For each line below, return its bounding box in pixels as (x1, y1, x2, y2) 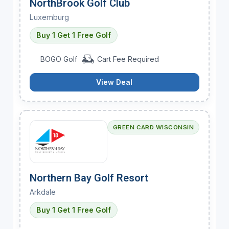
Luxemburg (29, 12, 69, 21)
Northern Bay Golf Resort (29, 171, 148, 184)
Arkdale (29, 187, 56, 196)
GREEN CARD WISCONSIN (112, 123, 194, 131)
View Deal (96, 77, 133, 86)
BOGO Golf (38, 54, 80, 63)
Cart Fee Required (95, 54, 159, 63)
